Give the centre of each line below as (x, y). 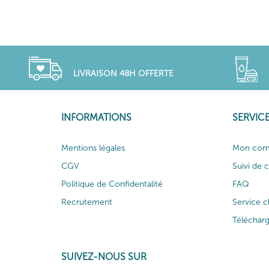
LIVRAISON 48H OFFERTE (123, 74)
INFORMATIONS (96, 117)
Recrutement (87, 202)
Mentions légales (93, 148)
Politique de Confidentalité (112, 184)
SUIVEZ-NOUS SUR (104, 256)
